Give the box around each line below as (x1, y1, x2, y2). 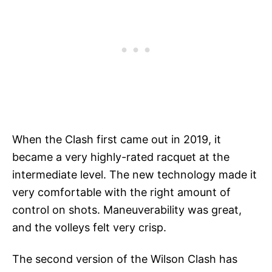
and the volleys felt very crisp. (12, 221, 166, 234)
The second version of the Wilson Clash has (12, 253, 237, 266)
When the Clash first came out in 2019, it (12, 133, 221, 146)
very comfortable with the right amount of (12, 186, 231, 199)
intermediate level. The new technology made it (12, 168, 257, 182)
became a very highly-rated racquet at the (12, 151, 229, 164)
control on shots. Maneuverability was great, (12, 203, 242, 217)
